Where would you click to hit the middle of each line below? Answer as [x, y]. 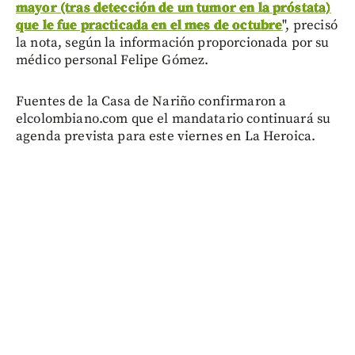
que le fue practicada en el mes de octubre [149, 25]
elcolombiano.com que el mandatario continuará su [174, 118]
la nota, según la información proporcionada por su [173, 42]
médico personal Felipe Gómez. [113, 60]
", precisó [310, 25]
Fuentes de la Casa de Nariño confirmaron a [151, 101]
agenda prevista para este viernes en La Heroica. [166, 136]
